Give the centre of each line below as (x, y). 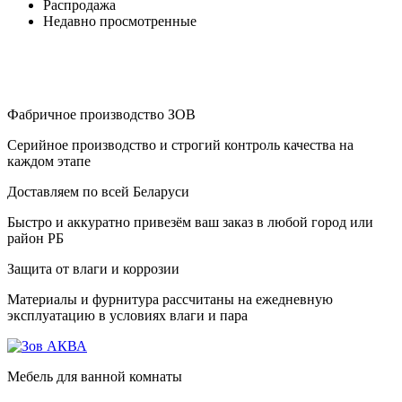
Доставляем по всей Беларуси (98, 191)
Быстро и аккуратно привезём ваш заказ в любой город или (190, 222)
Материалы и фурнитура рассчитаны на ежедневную (170, 299)
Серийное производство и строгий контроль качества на (180, 144)
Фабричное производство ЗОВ (101, 114)
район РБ (35, 238)
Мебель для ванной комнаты (95, 376)
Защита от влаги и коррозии (93, 268)
